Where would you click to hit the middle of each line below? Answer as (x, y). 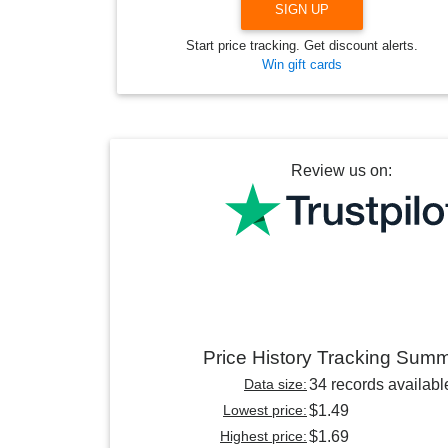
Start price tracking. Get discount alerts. (302, 46)
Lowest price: (265, 410)
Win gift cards (302, 65)
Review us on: (341, 171)
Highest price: (263, 436)
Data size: (275, 384)
